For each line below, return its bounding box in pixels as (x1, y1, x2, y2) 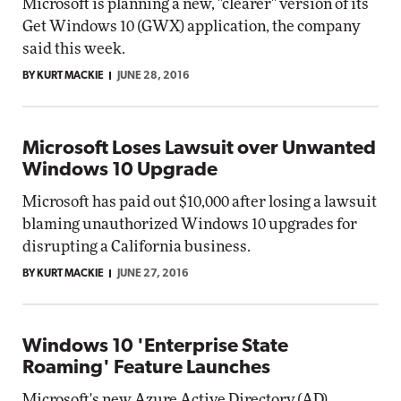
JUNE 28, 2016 (117, 71, 190, 81)
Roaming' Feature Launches (22, 358, 270, 379)
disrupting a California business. (22, 239, 251, 254)
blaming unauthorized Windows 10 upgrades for (22, 217, 357, 232)
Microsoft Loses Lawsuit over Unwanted (22, 139, 376, 159)
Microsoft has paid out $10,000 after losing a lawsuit (22, 194, 377, 209)
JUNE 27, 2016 (117, 269, 189, 279)
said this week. (22, 41, 125, 56)
